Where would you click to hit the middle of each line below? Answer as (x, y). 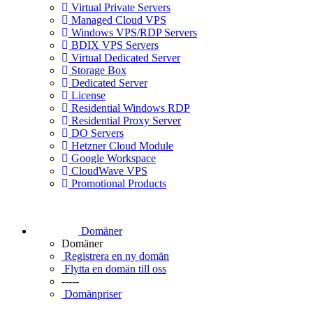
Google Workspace (112, 158)
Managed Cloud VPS (117, 20)
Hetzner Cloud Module (121, 146)
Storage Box (97, 70)
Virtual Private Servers (119, 7)
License (87, 95)
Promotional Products (117, 183)
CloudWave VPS (108, 171)
